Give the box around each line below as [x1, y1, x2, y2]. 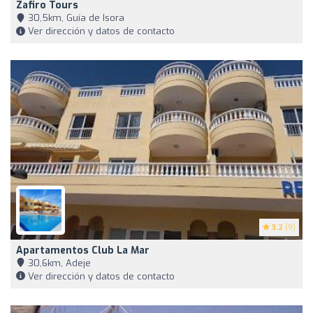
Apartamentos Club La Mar [16, 243, 150, 257]
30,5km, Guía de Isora [25, 11, 124, 24]
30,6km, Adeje [25, 256, 91, 269]
